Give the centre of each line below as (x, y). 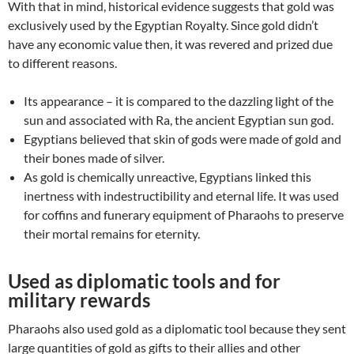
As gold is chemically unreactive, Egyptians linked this (168, 177)
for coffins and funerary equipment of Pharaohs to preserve (184, 215)
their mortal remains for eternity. (112, 234)
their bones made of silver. (94, 158)
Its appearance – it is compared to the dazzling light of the (179, 101)
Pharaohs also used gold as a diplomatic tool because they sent (177, 329)
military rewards (79, 300)
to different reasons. (62, 63)
